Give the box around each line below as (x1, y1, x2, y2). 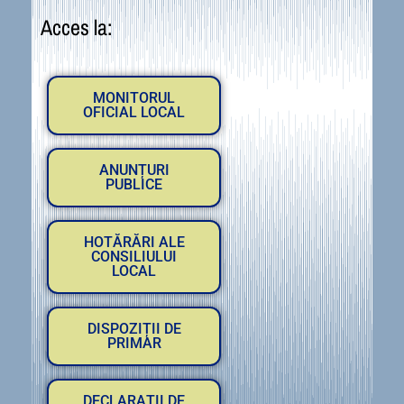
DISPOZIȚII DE (87, 319, 181, 337)
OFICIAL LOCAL (83, 103, 185, 121)
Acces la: (41, 12, 112, 41)
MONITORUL (93, 88, 175, 106)
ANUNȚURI (98, 161, 170, 179)
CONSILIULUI (91, 247, 177, 265)
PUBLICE (106, 175, 162, 193)
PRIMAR (106, 334, 161, 352)
